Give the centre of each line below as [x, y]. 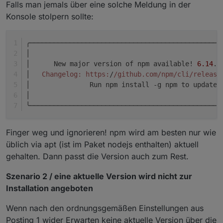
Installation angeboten [50, 188]
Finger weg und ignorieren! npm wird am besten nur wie [111, 133]
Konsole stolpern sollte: [50, 17]
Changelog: [62, 74]
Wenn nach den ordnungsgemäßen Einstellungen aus [105, 208]
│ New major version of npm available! [111, 64]
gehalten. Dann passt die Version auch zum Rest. [97, 157]
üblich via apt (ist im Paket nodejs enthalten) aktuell [102, 145]
